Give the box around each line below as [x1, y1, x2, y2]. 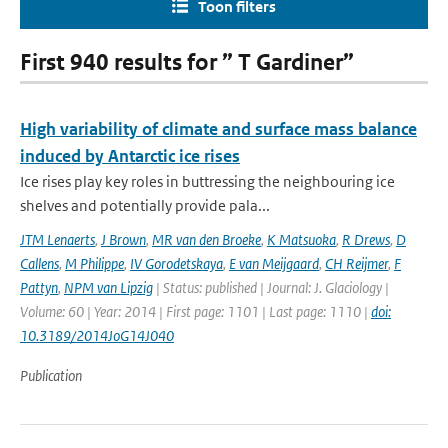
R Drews [342, 230, 390, 249]
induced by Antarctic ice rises [20, 145, 240, 167]
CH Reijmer [325, 254, 388, 273]
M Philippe [65, 254, 124, 273]
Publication [20, 366, 82, 385]
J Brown [101, 230, 146, 249]
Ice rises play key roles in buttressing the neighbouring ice [20, 172, 395, 191]
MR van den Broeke [152, 230, 261, 249]
